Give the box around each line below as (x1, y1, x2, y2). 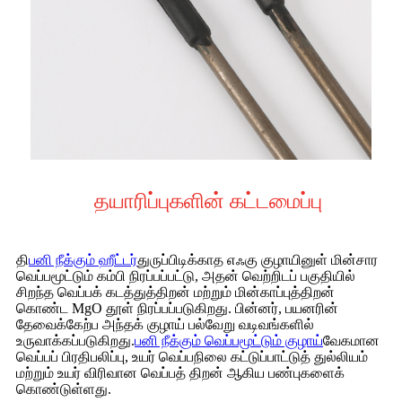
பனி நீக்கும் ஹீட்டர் (29, 251, 137, 267)
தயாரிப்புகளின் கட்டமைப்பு (93, 188, 322, 213)
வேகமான (323, 332, 380, 348)
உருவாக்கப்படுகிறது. (16, 332, 135, 348)
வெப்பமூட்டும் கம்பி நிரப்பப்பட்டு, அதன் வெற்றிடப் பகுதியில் (16, 267, 355, 284)
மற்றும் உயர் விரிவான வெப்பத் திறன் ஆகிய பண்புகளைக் (16, 364, 345, 380)
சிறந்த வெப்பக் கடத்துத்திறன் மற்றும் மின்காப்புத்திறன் (16, 284, 335, 300)
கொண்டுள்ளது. (16, 380, 111, 397)
